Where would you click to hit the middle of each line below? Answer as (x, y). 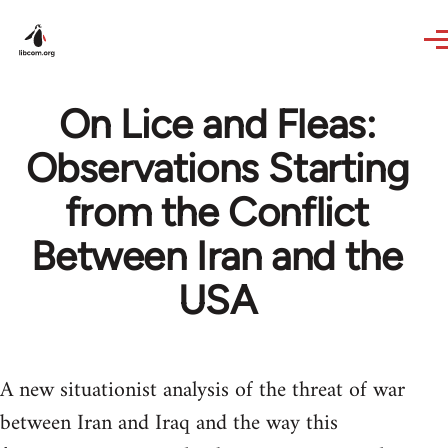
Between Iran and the (217, 256)
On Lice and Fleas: (217, 124)
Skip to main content (95, 13)
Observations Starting (217, 168)
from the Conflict (217, 212)
